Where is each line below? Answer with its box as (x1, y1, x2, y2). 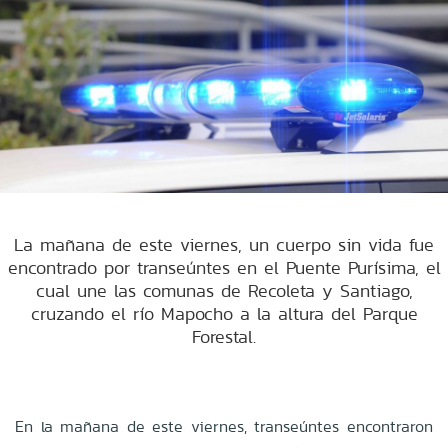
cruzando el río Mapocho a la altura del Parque (30, 300, 418, 326)
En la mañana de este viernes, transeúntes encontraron (15, 414, 433, 438)
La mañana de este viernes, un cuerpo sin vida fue (14, 231, 434, 257)
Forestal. (192, 323, 256, 349)
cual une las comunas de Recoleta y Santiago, (35, 277, 413, 303)
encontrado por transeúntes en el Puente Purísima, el (7, 254, 441, 280)
